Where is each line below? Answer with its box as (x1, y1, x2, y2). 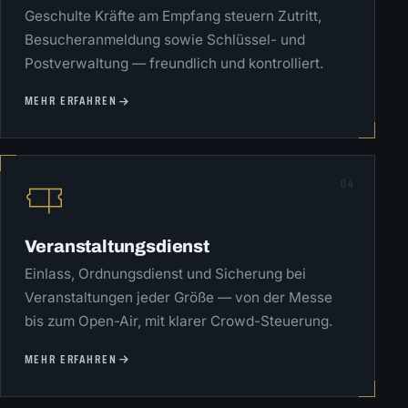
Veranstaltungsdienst (24, 237, 209, 257)
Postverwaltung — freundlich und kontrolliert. (24, 54, 323, 72)
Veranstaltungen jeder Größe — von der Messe (24, 289, 332, 307)
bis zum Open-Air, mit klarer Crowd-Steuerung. (24, 312, 332, 331)
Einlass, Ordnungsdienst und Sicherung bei (24, 265, 306, 283)
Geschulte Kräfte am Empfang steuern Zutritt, (24, 6, 321, 25)
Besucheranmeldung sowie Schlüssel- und (24, 30, 305, 48)
